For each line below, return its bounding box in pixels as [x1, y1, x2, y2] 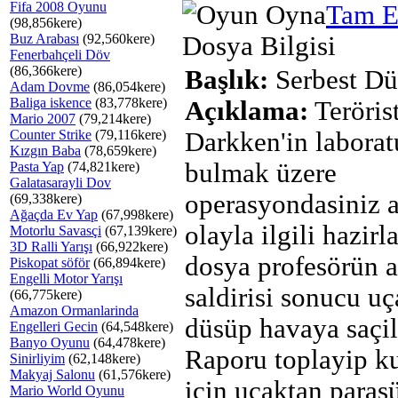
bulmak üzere [185, 158, 337, 188]
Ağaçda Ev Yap [10, 207, 98, 222]
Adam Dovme [10, 79, 90, 94]
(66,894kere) [90, 255, 165, 270]
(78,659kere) [81, 143, 156, 158]
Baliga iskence [10, 95, 92, 110]
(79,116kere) [92, 127, 166, 142]
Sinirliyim [10, 351, 65, 366]
